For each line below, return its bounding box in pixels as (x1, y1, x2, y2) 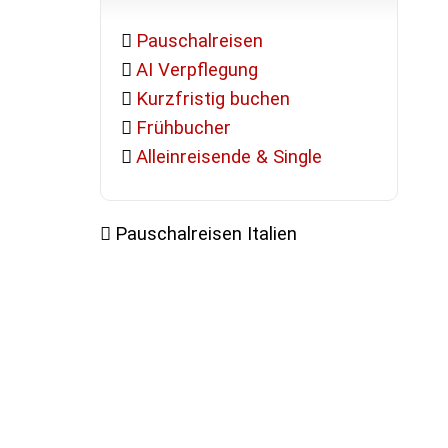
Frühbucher (136, 116, 232, 139)
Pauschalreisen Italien (115, 223, 298, 246)
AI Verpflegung (136, 58, 259, 81)
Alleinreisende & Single (136, 145, 323, 168)
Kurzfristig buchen (136, 87, 291, 110)
